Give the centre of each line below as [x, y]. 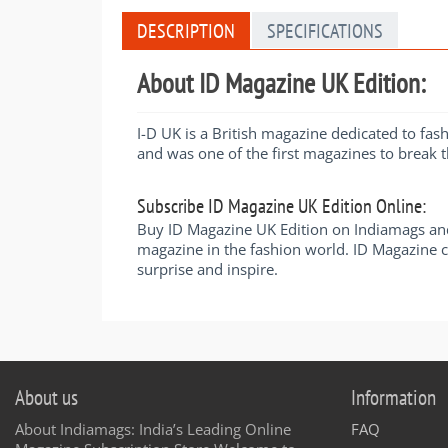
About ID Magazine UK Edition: [281, 82]
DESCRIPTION [186, 30]
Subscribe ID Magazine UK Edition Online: [281, 205]
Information [393, 397]
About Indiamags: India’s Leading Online [153, 428]
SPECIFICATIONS [325, 30]
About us [46, 397]
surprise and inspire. [207, 268]
